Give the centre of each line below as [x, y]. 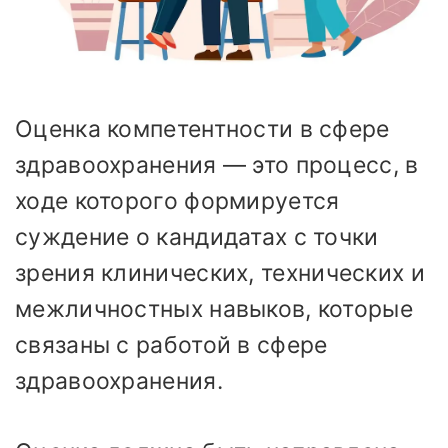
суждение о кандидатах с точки [197, 237]
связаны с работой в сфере [171, 345]
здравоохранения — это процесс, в [217, 165]
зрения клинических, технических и [220, 273]
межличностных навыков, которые [214, 309]
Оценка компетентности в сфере [202, 129]
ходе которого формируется [177, 201]
